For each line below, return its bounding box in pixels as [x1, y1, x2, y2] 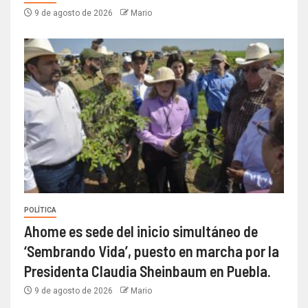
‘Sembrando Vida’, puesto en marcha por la [24, 242, 279, 261]
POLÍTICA [24, 206, 56, 214]
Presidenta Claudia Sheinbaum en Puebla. [24, 262, 271, 280]
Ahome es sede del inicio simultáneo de [24, 222, 258, 241]
